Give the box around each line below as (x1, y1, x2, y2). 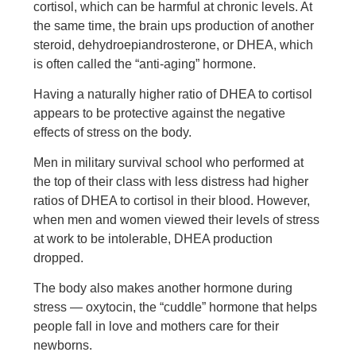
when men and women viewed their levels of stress (33, 213, 320, 226)
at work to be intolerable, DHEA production (33, 232, 273, 246)
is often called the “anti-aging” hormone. (33, 57, 257, 71)
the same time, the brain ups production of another (33, 19, 315, 33)
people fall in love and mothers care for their (33, 319, 280, 333)
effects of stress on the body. (33, 126, 192, 139)
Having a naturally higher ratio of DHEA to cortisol (33, 87, 313, 101)
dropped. (33, 251, 84, 265)
